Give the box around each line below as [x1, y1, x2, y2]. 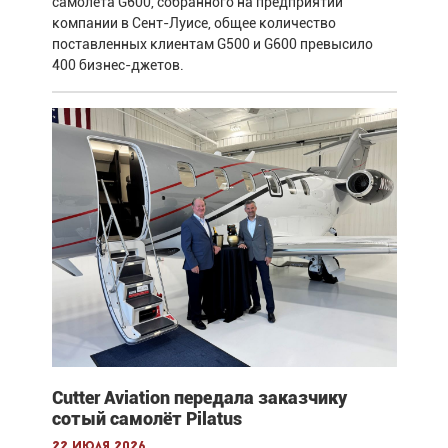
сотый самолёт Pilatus [51, 408, 242, 430]
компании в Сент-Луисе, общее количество [51, 15, 336, 32]
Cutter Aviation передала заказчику [51, 387, 347, 409]
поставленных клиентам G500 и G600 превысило [51, 36, 373, 53]
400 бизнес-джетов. [51, 57, 184, 74]
